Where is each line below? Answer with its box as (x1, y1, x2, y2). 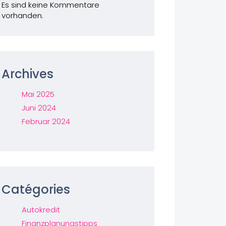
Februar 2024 (21, 116, 70, 127)
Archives (1, 66, 53, 82)
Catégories (1, 181, 70, 198)
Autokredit (21, 204, 60, 215)
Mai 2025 (21, 89, 54, 99)
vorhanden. (1, 10, 43, 21)
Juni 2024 (21, 102, 56, 113)
